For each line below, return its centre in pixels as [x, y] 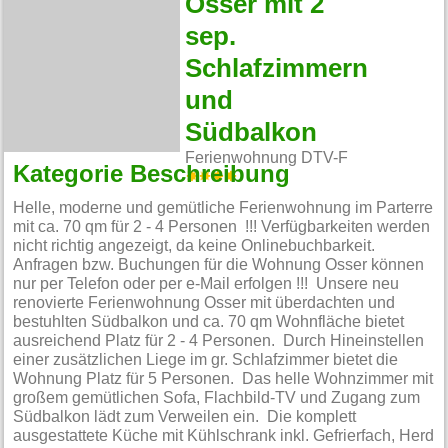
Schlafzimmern [277, 68]
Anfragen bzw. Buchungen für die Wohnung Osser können [219, 265]
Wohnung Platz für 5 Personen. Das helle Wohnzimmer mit [223, 379]
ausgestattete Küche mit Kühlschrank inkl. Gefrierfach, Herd [224, 436]
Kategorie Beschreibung [152, 175]
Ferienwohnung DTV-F [267, 157]
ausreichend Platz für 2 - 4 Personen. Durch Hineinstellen [219, 341]
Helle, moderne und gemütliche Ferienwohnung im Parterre [223, 208]
